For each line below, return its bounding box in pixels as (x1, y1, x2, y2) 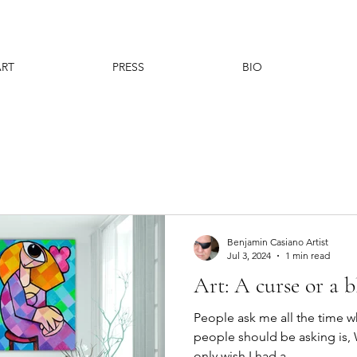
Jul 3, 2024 (227, 249, 271, 261)
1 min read (285, 249, 330, 261)
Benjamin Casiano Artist (227, 236, 328, 248)
